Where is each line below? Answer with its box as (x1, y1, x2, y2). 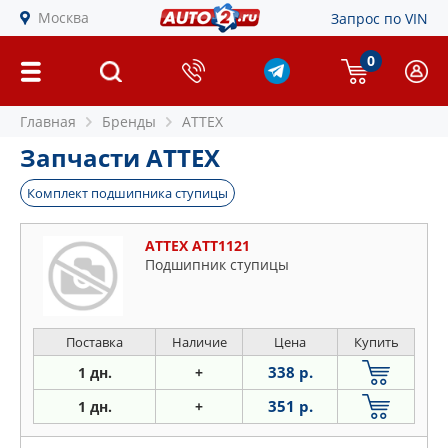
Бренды (102, 112, 156, 131)
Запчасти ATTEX (20, 141, 220, 174)
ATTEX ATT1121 (145, 236, 250, 255)
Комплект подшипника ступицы (27, 184, 228, 202)
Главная (20, 112, 76, 131)
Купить (353, 333, 399, 351)
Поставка (66, 333, 123, 351)
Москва (38, 8, 89, 27)
